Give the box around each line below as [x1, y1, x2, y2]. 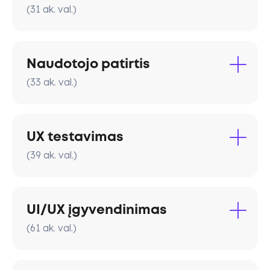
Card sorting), [27, 186, 92, 198]
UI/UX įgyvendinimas [27, 204, 167, 216]
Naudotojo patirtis [27, 58, 150, 71]
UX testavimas [27, 131, 124, 143]
